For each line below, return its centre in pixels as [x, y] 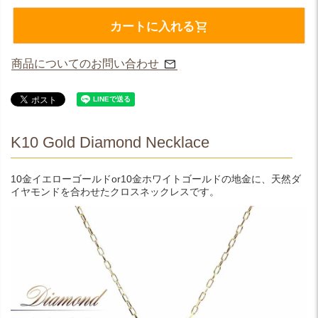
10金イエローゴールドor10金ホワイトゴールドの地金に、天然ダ [156, 179]
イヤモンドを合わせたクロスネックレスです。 [115, 192]
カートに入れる [152, 27]
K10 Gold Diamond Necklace [110, 142]
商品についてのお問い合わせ [85, 64]
